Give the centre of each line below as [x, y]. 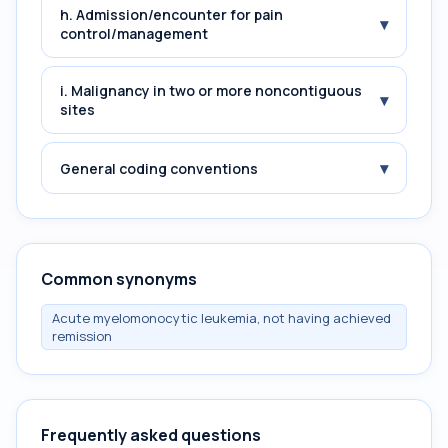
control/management [134, 33]
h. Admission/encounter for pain [171, 14]
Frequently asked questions [151, 435]
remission [82, 336]
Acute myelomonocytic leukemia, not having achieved [221, 318]
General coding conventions [159, 168]
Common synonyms [119, 279]
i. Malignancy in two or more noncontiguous [211, 90]
